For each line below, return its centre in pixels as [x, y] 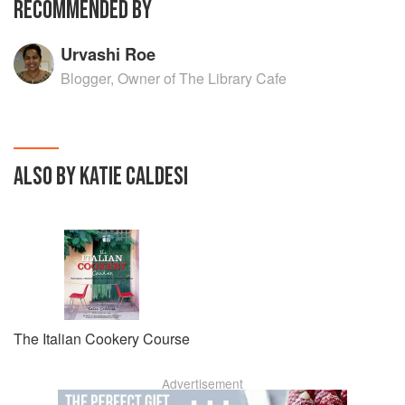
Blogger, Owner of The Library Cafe [174, 78]
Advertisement [202, 383]
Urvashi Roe [108, 54]
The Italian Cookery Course [102, 339]
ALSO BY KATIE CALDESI [101, 177]
